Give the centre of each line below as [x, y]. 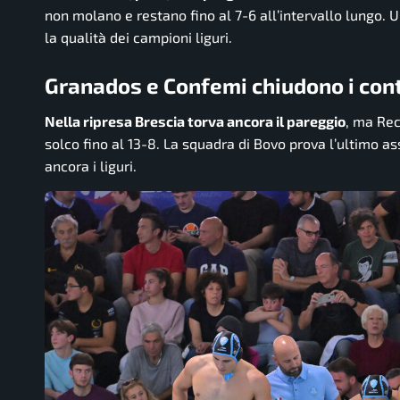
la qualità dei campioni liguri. [138, 37]
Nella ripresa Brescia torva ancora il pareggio [195, 121]
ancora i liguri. [91, 165]
